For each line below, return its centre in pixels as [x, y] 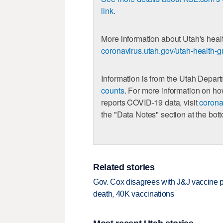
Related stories [124, 167]
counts [113, 91]
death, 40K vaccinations [134, 194]
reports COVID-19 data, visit [150, 103]
